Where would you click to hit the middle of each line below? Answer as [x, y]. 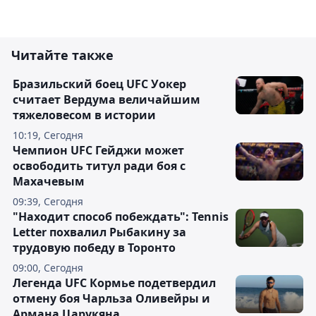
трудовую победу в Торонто [94, 248]
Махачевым [49, 181]
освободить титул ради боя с [99, 166]
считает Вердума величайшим [107, 99]
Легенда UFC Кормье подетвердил [114, 283]
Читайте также [62, 55]
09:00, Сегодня [48, 268]
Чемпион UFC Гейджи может [98, 150]
